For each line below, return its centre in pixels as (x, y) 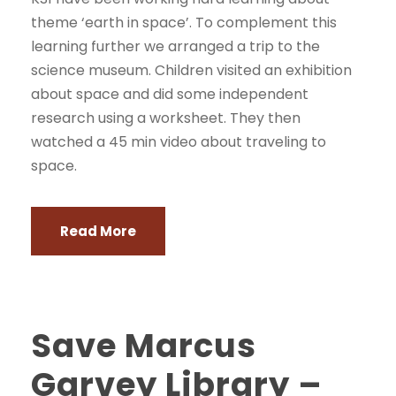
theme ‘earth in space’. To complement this (184, 23)
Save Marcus (144, 346)
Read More (98, 231)
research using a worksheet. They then (166, 118)
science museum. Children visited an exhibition (191, 70)
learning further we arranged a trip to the (175, 46)
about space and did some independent (170, 94)
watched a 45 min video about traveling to (179, 142)
